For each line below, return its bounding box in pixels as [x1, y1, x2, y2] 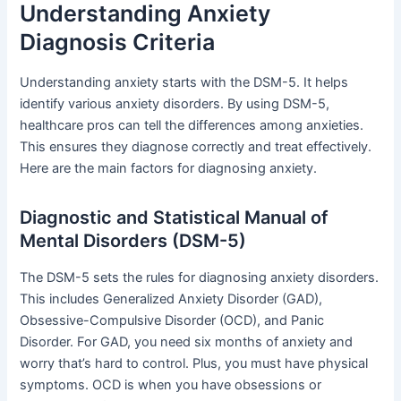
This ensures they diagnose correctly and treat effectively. [20, 139, 372, 156]
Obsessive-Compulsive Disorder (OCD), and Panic [20, 312, 325, 329]
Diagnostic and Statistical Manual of [20, 207, 329, 229]
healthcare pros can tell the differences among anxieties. [20, 117, 364, 134]
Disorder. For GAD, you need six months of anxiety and [20, 334, 354, 351]
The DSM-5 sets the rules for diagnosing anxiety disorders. [20, 269, 380, 286]
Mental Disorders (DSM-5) [20, 230, 247, 252]
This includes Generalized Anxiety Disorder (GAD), [20, 291, 323, 308]
